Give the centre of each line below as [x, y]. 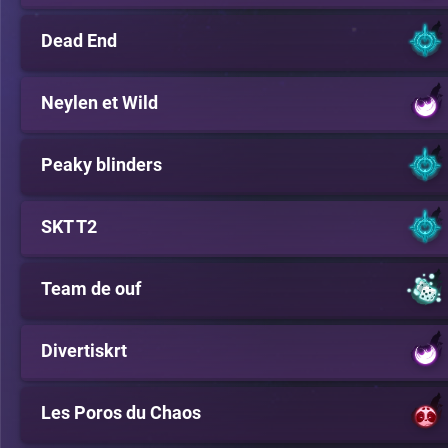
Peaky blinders [101, 164]
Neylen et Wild [99, 102]
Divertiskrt [84, 350]
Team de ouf [91, 288]
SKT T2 [69, 226]
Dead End [79, 40]
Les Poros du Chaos [121, 412]
